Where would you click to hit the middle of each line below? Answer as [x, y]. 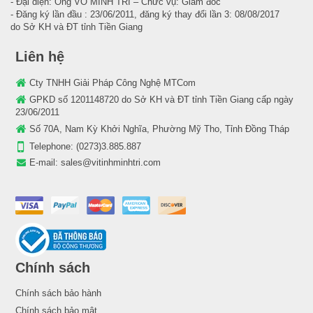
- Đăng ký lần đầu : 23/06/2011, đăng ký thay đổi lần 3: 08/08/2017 [145, 14]
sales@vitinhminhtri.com [111, 162]
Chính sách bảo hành [58, 293]
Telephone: [53, 146]
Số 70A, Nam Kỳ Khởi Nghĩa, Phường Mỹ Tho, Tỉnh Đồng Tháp [159, 129]
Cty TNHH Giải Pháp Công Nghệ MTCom [112, 82]
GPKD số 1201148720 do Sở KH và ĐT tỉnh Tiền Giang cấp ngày [161, 99]
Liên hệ [40, 56]
